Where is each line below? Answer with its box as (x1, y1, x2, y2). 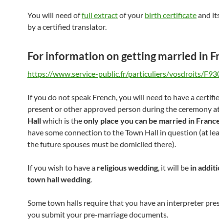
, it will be (158, 163, 190, 172)
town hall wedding (27, 175, 90, 184)
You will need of (27, 10, 82, 20)
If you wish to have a (27, 163, 97, 172)
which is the (41, 116, 84, 125)
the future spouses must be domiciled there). (27, 139, 176, 149)
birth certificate (145, 10, 197, 20)
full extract (82, 10, 118, 20)
